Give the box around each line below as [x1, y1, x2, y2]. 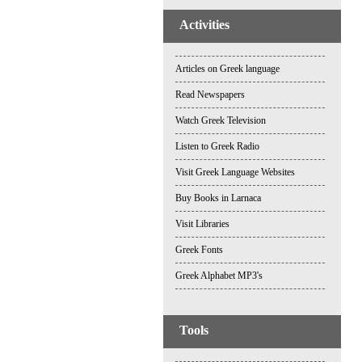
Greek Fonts [175, 244, 223, 255]
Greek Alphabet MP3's [175, 270, 263, 281]
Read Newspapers [175, 89, 245, 100]
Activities [179, 18, 229, 32]
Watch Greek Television [175, 115, 266, 126]
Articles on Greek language [175, 63, 280, 74]
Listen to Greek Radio [175, 141, 259, 152]
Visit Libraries [175, 218, 229, 229]
